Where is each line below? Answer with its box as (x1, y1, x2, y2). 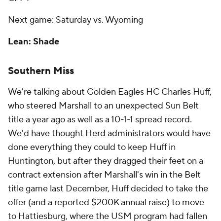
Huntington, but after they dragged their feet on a (8, 155, 203, 167)
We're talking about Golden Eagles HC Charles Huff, (8, 86, 212, 98)
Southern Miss (8, 65, 74, 77)
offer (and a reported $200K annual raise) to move (8, 197, 204, 208)
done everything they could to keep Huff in (8, 142, 176, 153)
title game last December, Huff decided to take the (8, 183, 208, 194)
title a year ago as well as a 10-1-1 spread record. (8, 114, 192, 125)
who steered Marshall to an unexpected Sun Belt (8, 100, 199, 111)
